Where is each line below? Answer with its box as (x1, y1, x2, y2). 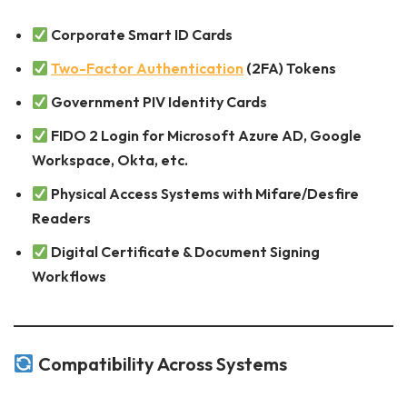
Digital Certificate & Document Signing (51, 243, 321, 262)
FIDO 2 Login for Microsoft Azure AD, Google (51, 126, 362, 145)
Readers (32, 209, 91, 228)
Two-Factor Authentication (51, 59, 244, 78)
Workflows (32, 267, 106, 286)
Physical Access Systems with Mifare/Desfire (51, 184, 360, 203)
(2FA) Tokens (243, 59, 337, 78)
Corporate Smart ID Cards (51, 25, 233, 45)
